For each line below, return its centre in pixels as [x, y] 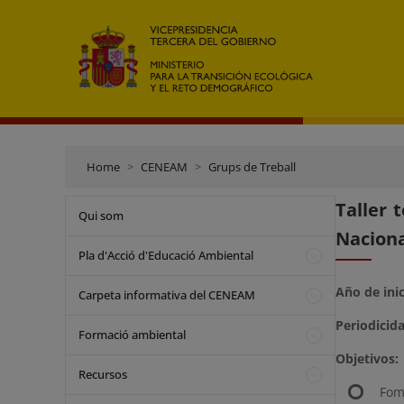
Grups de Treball [252, 167]
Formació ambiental [132, 335]
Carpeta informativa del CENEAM [167, 295]
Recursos [103, 374]
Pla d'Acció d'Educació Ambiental [166, 255]
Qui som [101, 216]
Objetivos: [367, 358]
